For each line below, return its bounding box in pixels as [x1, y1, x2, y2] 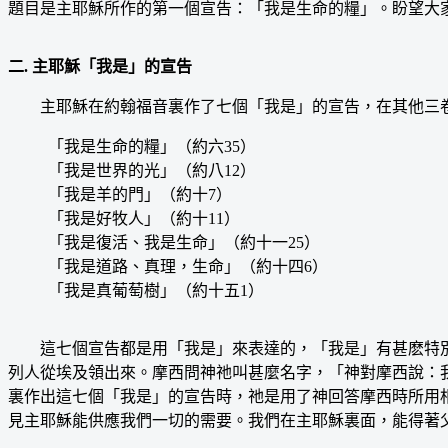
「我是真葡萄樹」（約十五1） [48, 281, 264, 299]
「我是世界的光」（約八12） [48, 161, 256, 179]
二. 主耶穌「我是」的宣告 [8, 57, 192, 75]
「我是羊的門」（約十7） [48, 185, 232, 203]
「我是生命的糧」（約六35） [48, 137, 256, 155]
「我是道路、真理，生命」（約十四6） [48, 257, 328, 275]
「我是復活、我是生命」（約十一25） [48, 233, 320, 251]
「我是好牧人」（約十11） [48, 209, 240, 227]
